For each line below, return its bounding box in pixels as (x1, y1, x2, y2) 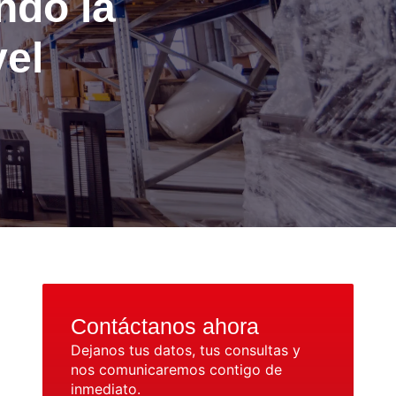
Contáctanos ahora (71, 314, 259, 339)
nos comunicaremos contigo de (71, 361, 282, 378)
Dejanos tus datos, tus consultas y (71, 341, 301, 359)
